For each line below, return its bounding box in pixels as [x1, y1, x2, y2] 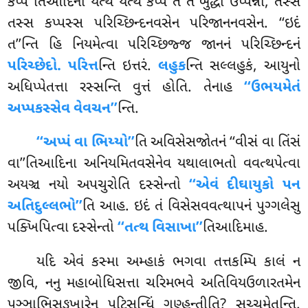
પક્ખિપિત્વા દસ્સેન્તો [8, 219, 118, 239]
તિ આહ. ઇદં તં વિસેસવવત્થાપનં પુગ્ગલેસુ [82, 197, 300, 217]
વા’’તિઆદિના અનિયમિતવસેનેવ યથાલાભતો [8, 155, 243, 175]
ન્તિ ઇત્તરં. [98, 56, 158, 76]
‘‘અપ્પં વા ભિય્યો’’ [36, 133, 135, 153]
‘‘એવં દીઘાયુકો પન [188, 176, 300, 196]
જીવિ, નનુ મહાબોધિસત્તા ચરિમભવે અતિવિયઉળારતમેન [8, 274, 300, 294]
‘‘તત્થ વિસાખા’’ [118, 219, 203, 239]
